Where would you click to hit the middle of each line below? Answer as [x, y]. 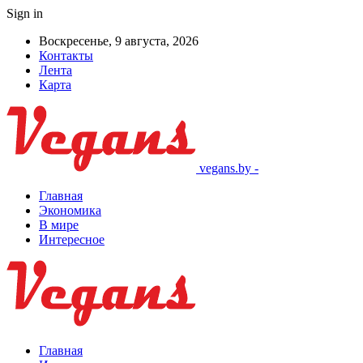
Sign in [25, 13]
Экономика [70, 210]
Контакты [66, 56]
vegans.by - [229, 168]
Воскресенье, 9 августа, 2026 [119, 41]
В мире [59, 225]
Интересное [72, 239]
